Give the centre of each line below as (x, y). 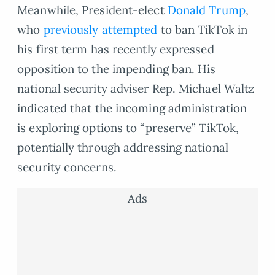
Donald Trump (206, 10)
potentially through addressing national (123, 148)
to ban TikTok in (203, 30)
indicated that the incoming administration (132, 108)
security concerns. (67, 167)
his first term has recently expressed (116, 49)
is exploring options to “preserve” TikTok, (128, 128)
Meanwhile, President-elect (92, 10)
